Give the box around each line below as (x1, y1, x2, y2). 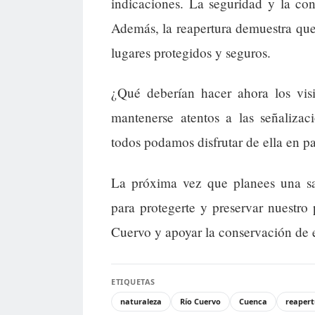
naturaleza (120, 295, 162, 307)
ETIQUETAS (111, 276, 155, 287)
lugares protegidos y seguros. (111, 44, 271, 62)
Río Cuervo (180, 295, 221, 307)
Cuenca (239, 295, 267, 307)
